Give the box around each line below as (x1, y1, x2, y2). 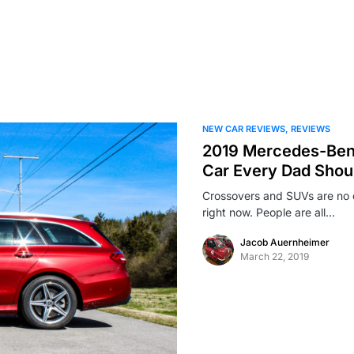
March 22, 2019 (240, 250, 309, 262)
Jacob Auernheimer (240, 236, 330, 248)
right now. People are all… (202, 205, 335, 219)
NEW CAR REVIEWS (202, 123, 285, 134)
